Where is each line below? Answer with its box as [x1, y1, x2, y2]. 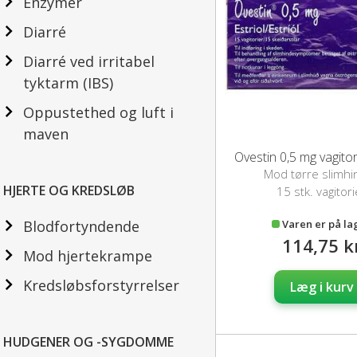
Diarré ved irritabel [23, 52, 155, 71]
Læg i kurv [289, 277, 354, 296]
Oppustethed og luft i [23, 103, 174, 122]
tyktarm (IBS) [23, 73, 113, 92]
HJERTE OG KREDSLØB [3, 182, 135, 199]
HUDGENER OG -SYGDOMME [3, 333, 174, 351]
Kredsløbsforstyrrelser [23, 276, 179, 295]
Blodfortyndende [23, 217, 139, 236]
